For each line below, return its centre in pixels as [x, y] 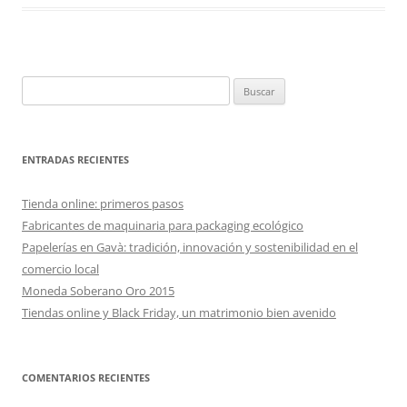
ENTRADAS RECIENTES [75, 159]
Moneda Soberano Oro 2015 [98, 291]
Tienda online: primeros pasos [103, 203]
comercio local [60, 269]
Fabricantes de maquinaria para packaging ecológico [163, 225]
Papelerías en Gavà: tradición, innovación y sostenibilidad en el [190, 247]
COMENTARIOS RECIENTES [86, 377]
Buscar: [40, 86]
